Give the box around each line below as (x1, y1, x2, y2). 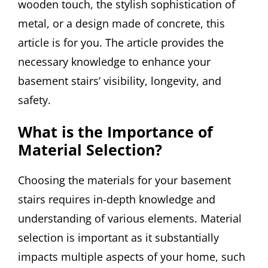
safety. (18, 93, 51, 108)
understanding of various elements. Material (18, 211, 242, 226)
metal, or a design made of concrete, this (18, 16, 225, 31)
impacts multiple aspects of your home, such (18, 249, 245, 264)
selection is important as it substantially (18, 230, 219, 245)
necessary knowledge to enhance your (18, 54, 211, 69)
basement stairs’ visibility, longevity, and (18, 74, 221, 89)
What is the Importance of (18, 121, 213, 142)
